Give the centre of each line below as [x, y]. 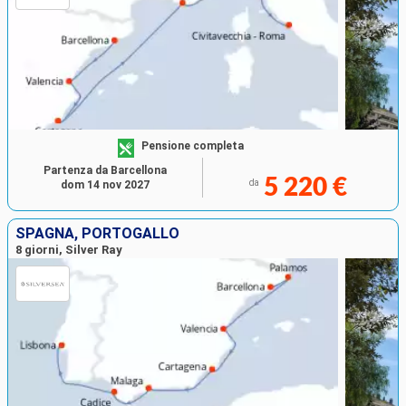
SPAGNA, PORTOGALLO [97, 234]
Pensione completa [193, 145]
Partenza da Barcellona [105, 171]
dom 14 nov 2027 [105, 185]
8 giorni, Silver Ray [69, 250]
